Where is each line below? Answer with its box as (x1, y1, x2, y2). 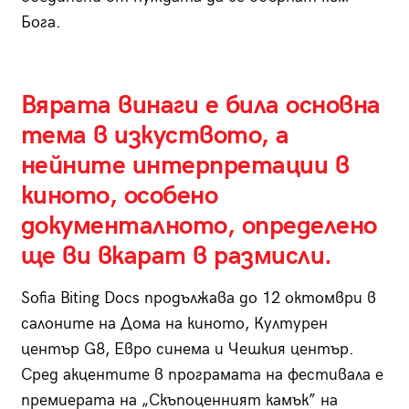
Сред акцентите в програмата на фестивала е (20, 365, 383, 385)
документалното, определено (20, 211, 377, 242)
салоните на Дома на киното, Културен (20, 314, 328, 334)
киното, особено (20, 181, 217, 212)
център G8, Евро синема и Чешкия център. (20, 340, 354, 360)
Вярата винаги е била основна (20, 90, 381, 121)
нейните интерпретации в (20, 151, 349, 182)
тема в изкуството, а (20, 121, 289, 152)
